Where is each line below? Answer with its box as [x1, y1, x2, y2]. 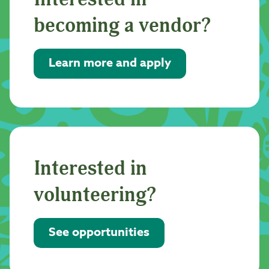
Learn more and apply [49, 57, 171, 70]
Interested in [34, 155, 147, 181]
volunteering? [34, 181, 157, 208]
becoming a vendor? [34, 12, 211, 38]
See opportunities [49, 226, 150, 239]
